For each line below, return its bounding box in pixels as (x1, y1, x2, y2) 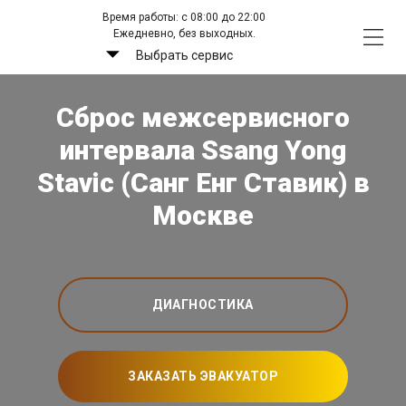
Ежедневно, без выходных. (112, 27, 256, 40)
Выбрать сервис (135, 48, 233, 63)
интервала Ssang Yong (60, 134, 346, 167)
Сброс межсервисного (56, 101, 350, 134)
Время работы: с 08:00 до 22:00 (102, 11, 266, 24)
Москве (152, 199, 254, 232)
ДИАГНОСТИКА (152, 297, 254, 313)
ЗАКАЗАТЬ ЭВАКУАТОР (128, 369, 278, 384)
